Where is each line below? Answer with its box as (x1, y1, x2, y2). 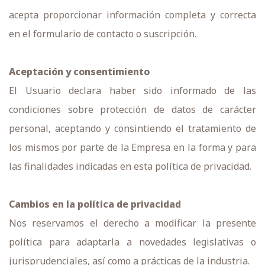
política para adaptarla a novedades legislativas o (9, 235, 256, 248)
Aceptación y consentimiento (9, 65, 150, 78)
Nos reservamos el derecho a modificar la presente (9, 216, 256, 230)
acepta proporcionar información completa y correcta (9, 8, 256, 21)
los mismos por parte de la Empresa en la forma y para (9, 141, 256, 154)
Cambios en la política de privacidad (9, 198, 181, 211)
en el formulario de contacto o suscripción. (9, 27, 196, 40)
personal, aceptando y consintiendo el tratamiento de (9, 122, 256, 135)
